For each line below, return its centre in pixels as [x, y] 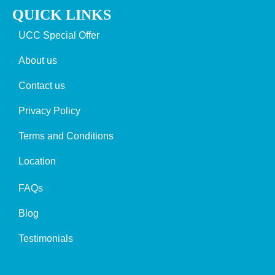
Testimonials [46, 238]
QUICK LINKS [62, 14]
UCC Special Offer [59, 35]
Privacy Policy [49, 110]
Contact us [42, 85]
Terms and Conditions [66, 136]
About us [38, 60]
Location [37, 161]
